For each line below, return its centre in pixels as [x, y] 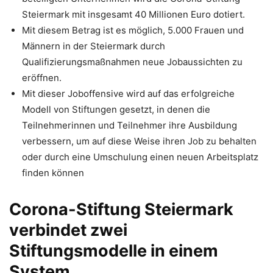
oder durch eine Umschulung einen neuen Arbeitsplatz [140, 157]
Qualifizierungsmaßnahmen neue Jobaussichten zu [132, 62]
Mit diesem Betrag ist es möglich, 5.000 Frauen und [133, 30]
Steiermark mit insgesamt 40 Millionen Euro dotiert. [133, 14]
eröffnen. [42, 77]
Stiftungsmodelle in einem [114, 250]
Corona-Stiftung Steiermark [121, 209]
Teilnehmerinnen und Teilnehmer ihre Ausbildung [129, 125]
